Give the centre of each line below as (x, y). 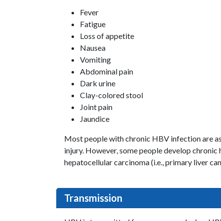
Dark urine (98, 83)
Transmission (93, 198)
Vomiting (95, 59)
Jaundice (95, 118)
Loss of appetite (107, 36)
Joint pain (96, 107)
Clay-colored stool (111, 95)
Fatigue (93, 24)
